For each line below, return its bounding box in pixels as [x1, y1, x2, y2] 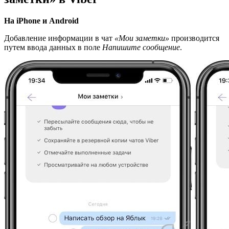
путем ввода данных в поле [4, 43, 102, 52]
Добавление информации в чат [4, 34, 114, 43]
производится [169, 34, 219, 43]
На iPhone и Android [4, 16, 79, 26]
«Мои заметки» [114, 34, 169, 43]
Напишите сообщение [102, 43, 180, 52]
